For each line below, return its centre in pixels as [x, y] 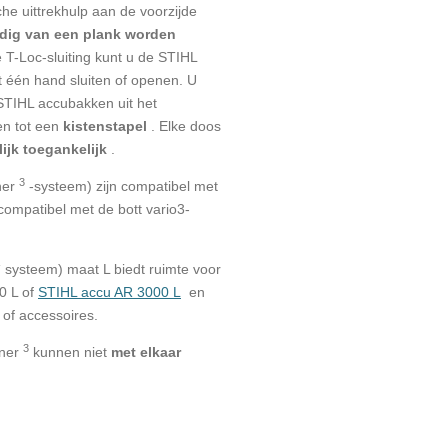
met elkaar [146, 352]
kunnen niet [70, 352]
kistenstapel [105, 126]
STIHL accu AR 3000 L [109, 292]
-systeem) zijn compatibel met [123, 186]
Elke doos [190, 126]
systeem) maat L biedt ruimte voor [113, 269]
